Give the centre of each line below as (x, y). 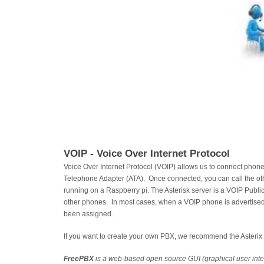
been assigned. (90, 214)
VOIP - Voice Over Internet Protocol (147, 153)
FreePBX (79, 259)
